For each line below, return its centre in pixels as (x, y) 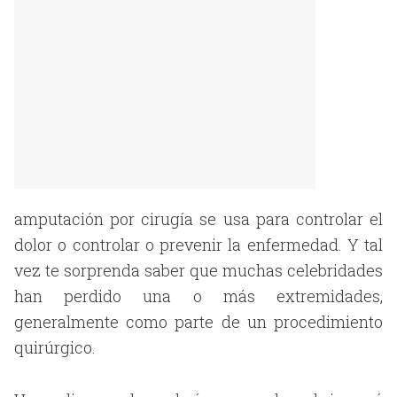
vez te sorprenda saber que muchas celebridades (198, 270)
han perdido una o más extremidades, (198, 296)
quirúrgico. (55, 347)
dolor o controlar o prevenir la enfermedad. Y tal (198, 245)
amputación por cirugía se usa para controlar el (198, 219)
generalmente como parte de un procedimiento (198, 322)
